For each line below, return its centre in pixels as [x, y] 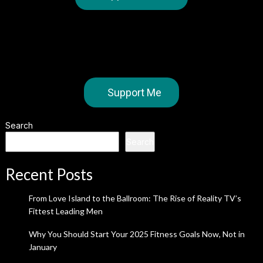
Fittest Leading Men [65, 211]
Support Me [134, 92]
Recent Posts [49, 174]
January [43, 247]
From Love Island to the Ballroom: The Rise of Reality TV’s [135, 198]
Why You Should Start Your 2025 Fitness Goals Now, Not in [136, 234]
